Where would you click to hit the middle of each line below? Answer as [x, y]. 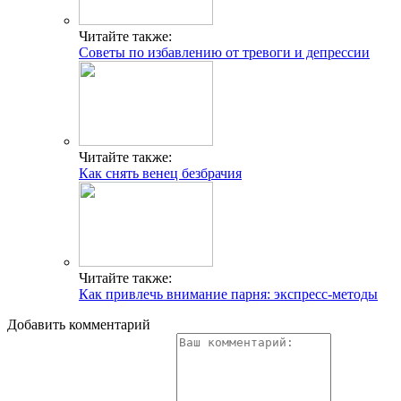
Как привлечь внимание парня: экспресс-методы [228, 294]
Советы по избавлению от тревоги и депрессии [224, 53]
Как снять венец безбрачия [160, 174]
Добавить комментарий [79, 325]
